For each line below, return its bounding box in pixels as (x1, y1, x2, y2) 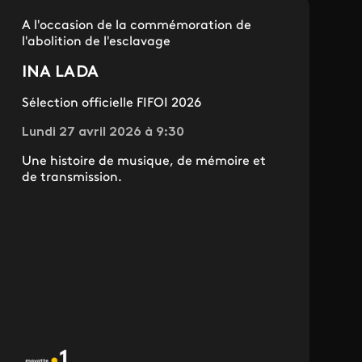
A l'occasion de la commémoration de (21, 19, 251, 33)
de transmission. (21, 171, 122, 185)
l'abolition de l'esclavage (21, 36, 170, 49)
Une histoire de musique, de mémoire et (21, 155, 266, 169)
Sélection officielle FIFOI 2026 (21, 97, 201, 111)
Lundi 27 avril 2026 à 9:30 (21, 126, 184, 140)
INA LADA (21, 65, 99, 82)
